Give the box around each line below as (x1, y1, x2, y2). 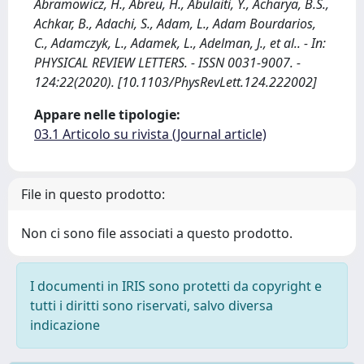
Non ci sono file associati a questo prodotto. (21, 224, 292, 242)
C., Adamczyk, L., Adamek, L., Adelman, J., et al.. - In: (34, 34, 326, 52)
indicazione (30, 316, 100, 334)
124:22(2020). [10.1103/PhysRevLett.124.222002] (34, 73, 317, 91)
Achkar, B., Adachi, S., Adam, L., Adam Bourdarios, (34, 15, 316, 32)
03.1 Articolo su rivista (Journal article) (34, 125, 266, 143)
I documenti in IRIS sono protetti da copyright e (30, 277, 322, 295)
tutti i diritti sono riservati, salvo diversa (30, 297, 273, 314)
